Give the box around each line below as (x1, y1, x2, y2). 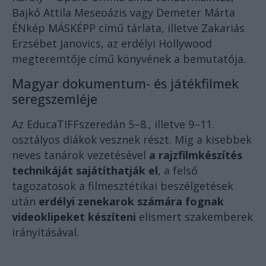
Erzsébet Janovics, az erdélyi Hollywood (12, 36, 212, 51)
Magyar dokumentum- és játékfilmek (12, 75, 239, 93)
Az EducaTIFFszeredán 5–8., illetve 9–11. (12, 117, 214, 132)
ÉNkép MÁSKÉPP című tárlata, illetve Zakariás (12, 21, 245, 36)
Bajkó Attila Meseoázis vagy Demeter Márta (12, 5, 235, 20)
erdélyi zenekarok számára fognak (39, 194, 224, 209)
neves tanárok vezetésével (12, 148, 149, 163)
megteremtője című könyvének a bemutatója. (12, 52, 246, 66)
